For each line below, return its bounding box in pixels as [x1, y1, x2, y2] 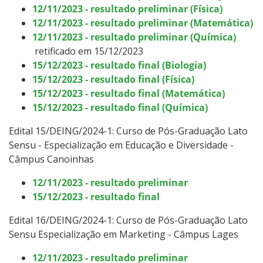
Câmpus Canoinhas [9, 152, 94, 166]
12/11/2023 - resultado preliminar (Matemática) [32, 16, 253, 29]
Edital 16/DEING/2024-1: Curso [9, 213, 145, 227]
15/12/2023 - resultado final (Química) [32, 100, 208, 114]
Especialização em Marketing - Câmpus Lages [36, 227, 238, 241]
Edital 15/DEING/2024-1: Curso [9, 124, 145, 137]
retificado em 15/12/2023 [32, 44, 143, 58]
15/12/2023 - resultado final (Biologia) [32, 58, 206, 72]
